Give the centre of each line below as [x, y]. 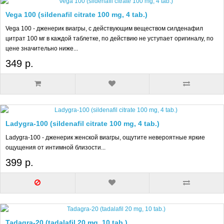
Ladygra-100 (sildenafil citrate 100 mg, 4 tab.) [82, 124]
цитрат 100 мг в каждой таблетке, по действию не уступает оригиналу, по [109, 39]
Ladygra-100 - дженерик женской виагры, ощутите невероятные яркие [105, 138]
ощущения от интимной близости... [55, 148]
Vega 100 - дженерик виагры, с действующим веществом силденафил [104, 29]
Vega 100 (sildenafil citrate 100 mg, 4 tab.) [76, 15]
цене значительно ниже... [42, 49]
